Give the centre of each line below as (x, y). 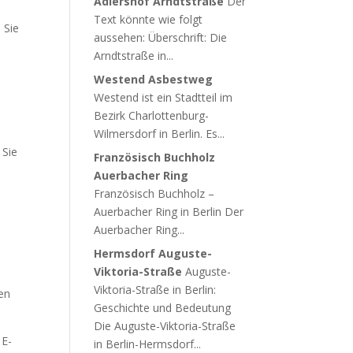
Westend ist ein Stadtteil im (163, 97)
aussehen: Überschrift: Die (161, 37)
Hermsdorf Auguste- (153, 253)
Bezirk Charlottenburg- (152, 115)
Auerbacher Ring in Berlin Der (169, 212)
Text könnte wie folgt (149, 19)
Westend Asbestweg (154, 79)
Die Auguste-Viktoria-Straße (165, 326)
